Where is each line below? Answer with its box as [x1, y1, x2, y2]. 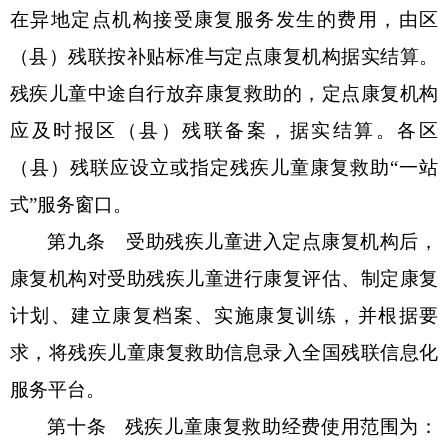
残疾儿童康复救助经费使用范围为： [124, 415, 439, 437]
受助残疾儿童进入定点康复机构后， [125, 230, 439, 252]
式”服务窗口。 [10, 193, 132, 215]
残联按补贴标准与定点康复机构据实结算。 [68, 45, 439, 67]
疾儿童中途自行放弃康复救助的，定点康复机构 [29, 82, 439, 104]
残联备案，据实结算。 [182, 119, 398, 141]
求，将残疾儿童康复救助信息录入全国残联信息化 [10, 341, 438, 363]
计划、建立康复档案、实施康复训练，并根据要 [10, 304, 438, 326]
